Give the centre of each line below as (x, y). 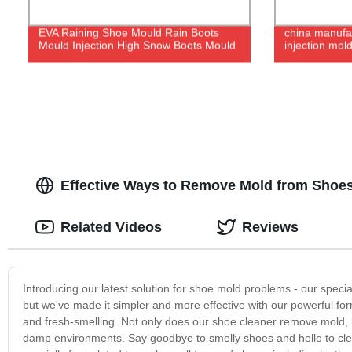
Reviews (270, 227)
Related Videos (111, 227)
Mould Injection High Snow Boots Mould (137, 45)
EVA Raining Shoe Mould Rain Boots (128, 33)
